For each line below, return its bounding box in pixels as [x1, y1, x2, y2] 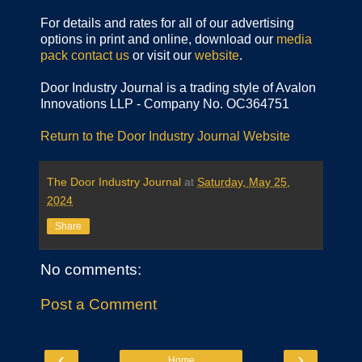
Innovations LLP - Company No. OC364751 [40, 96, 289, 111]
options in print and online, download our [40, 32, 276, 46]
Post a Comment [40, 296, 157, 314]
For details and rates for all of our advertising [40, 15, 294, 30]
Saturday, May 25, [197, 175, 290, 188]
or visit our [129, 48, 195, 62]
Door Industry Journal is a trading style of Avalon [40, 80, 316, 95]
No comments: [40, 260, 141, 278]
